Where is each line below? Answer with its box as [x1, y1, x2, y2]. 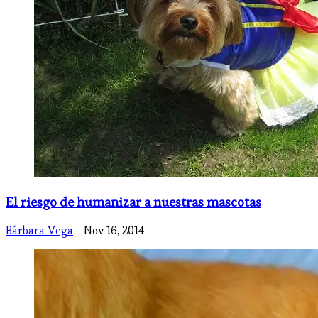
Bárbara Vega [6, 223, 73, 238]
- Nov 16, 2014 [76, 223, 144, 238]
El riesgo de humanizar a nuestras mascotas [6, 193, 261, 210]
